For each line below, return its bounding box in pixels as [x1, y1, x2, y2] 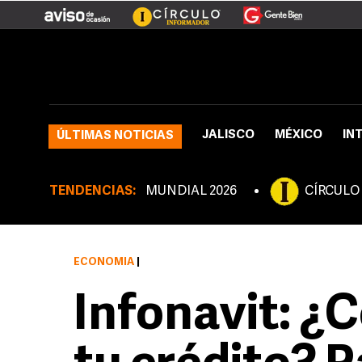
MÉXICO [275, 129, 322, 141]
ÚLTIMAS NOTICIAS [57, 130, 174, 142]
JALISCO [202, 129, 255, 141]
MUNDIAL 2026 [145, 185, 237, 198]
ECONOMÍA [74, 257, 134, 267]
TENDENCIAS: [49, 185, 136, 198]
